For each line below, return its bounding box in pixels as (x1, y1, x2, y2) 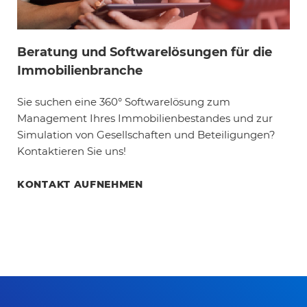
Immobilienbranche (17, 63, 143, 79)
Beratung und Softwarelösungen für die (17, 45, 272, 60)
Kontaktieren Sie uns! (17, 145, 126, 158)
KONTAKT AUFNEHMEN (17, 178, 143, 191)
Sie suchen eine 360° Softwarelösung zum (17, 95, 230, 109)
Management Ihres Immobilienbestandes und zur (17, 112, 273, 125)
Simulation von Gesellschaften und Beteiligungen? (17, 128, 275, 142)
